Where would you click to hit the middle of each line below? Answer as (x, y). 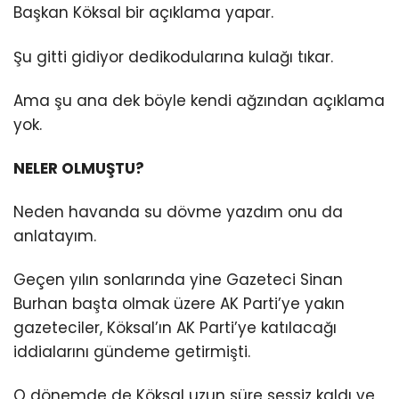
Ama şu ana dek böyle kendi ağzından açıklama (199, 100)
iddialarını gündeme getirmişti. (132, 351)
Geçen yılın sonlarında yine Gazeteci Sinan (178, 279)
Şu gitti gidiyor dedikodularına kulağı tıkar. (173, 57)
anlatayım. (55, 236)
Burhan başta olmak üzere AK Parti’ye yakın (179, 303)
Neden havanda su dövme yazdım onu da (178, 212)
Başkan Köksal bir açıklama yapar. (143, 13)
